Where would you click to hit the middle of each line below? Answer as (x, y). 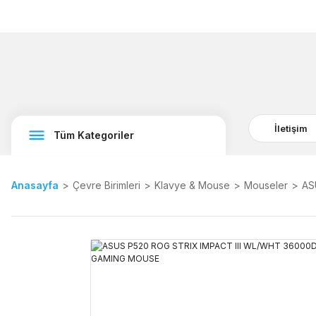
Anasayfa (35, 185)
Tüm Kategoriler (94, 135)
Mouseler (266, 185)
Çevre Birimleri (107, 185)
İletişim (291, 128)
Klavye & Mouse (192, 185)
